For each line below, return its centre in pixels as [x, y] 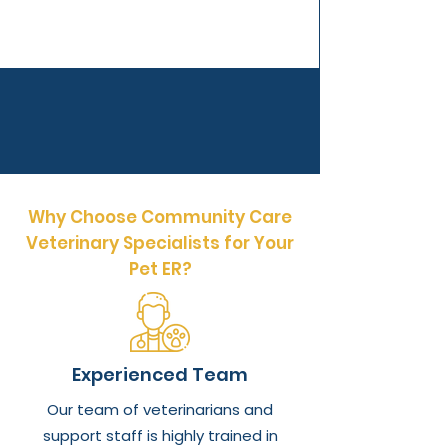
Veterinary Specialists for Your [160, 243]
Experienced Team [160, 374]
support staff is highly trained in [160, 435]
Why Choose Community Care [160, 217]
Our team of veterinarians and [160, 409]
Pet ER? [160, 269]
